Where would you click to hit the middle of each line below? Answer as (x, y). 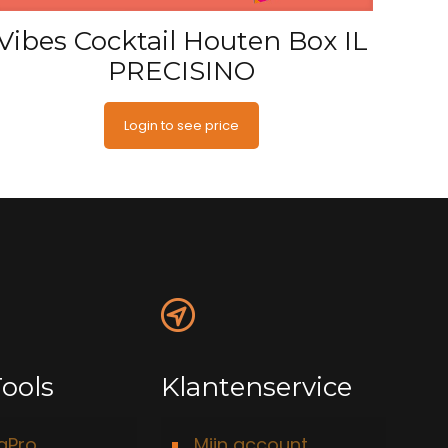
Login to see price (182, 126)
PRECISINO (182, 71)
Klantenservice (257, 387)
